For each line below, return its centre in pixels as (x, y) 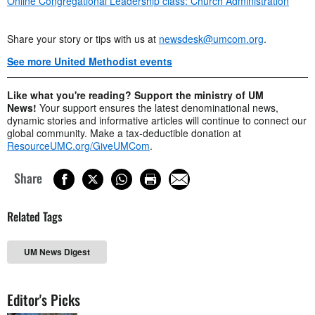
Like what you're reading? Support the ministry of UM (135, 95)
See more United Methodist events (90, 61)
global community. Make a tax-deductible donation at (124, 133)
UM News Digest (57, 252)
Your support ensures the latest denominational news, (159, 107)
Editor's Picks (44, 300)
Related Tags (35, 216)
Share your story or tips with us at (83, 38)
